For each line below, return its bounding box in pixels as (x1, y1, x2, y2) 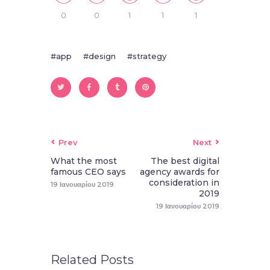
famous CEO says (51, 166, 126, 178)
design (89, 51, 116, 61)
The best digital (151, 155, 219, 167)
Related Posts (51, 253, 134, 268)
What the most (51, 155, 117, 167)
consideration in (149, 177, 219, 189)
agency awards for (140, 166, 219, 178)
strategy (133, 51, 166, 61)
